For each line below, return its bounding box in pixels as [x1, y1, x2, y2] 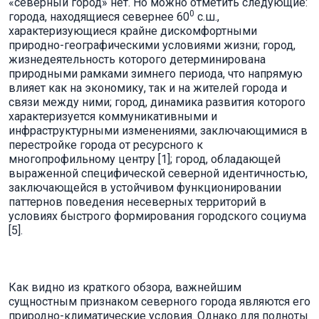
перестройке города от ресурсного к [9, 138, 203, 152]
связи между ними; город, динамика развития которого [9, 95, 305, 109]
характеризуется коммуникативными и [9, 110, 217, 123]
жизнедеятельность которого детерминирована [9, 53, 266, 66]
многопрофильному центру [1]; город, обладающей [9, 152, 281, 166]
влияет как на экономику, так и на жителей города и [9, 81, 287, 95]
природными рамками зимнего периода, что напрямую [9, 67, 303, 80]
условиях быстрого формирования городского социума [9, 209, 306, 223]
